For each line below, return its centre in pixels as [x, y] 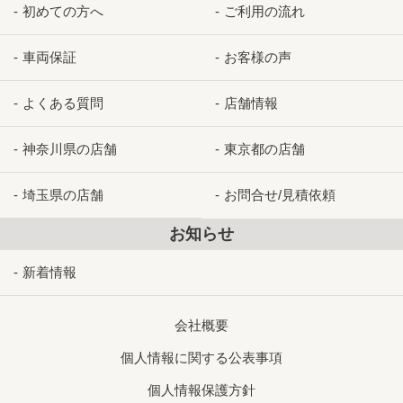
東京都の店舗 [264, 148]
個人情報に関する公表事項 [201, 357]
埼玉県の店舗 [63, 194]
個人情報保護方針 [201, 390]
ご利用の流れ [264, 11]
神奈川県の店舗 [70, 148]
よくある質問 [63, 103]
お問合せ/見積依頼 [280, 194]
